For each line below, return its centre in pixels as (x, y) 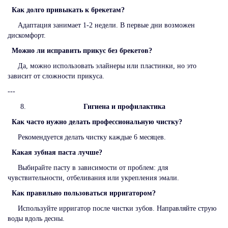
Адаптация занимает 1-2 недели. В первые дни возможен (101, 25)
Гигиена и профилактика (124, 106)
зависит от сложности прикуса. (56, 76)
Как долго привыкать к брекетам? (70, 10)
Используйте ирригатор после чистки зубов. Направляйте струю (112, 208)
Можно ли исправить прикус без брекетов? (86, 50)
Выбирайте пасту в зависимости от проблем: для (88, 167)
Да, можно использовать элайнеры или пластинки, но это (102, 66)
